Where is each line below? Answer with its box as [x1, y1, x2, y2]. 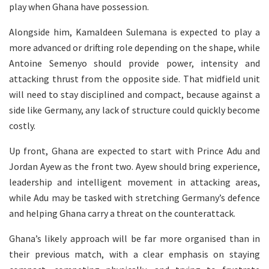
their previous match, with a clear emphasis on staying [9, 247, 260, 260]
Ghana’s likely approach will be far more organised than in [9, 232, 260, 244]
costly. [9, 119, 35, 131]
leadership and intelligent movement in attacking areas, [9, 175, 260, 188]
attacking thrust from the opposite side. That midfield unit [9, 72, 260, 85]
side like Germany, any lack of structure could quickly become [9, 103, 260, 116]
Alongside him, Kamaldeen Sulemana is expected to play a [9, 25, 260, 38]
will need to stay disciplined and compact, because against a [9, 88, 260, 100]
